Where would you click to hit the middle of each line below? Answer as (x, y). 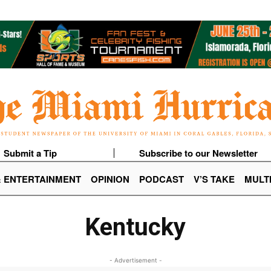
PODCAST (162, 179)
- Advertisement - (135, 260)
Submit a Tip (30, 153)
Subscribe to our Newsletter (198, 153)
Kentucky (135, 227)
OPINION (110, 179)
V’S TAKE (214, 179)
